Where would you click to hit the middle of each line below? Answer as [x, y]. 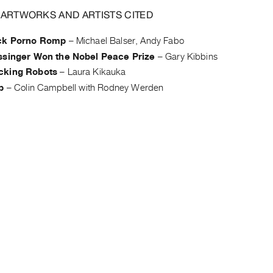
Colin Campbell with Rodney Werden [89, 87]
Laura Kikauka [97, 72]
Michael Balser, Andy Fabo [130, 41]
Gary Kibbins [191, 56]
